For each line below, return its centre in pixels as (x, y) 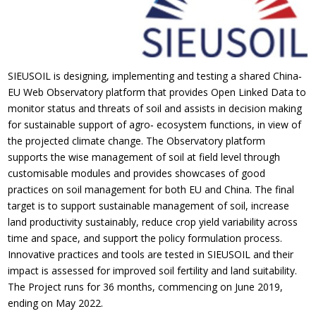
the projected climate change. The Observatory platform (137, 140)
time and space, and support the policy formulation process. (145, 238)
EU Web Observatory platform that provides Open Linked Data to (157, 92)
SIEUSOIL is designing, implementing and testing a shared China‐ (155, 75)
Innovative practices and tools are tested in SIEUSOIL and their (151, 254)
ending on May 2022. (56, 303)
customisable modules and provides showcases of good (137, 173)
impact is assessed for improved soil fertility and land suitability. (153, 270)
